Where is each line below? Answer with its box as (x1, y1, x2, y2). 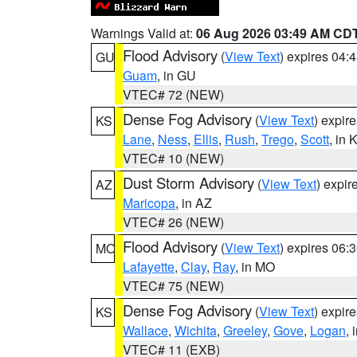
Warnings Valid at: (91, 24, 196, 42)
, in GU (157, 66, 196, 84)
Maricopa (123, 194, 175, 212)
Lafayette (123, 257, 175, 276)
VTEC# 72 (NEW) (123, 85, 224, 104)
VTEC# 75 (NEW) (123, 277, 224, 295)
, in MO (235, 257, 275, 276)
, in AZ (175, 194, 212, 212)
